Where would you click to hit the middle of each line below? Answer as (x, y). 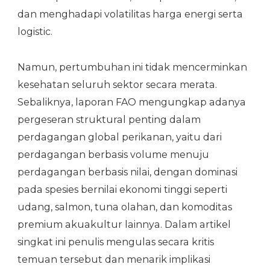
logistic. (35, 31)
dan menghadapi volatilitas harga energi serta (130, 14)
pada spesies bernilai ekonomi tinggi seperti (122, 189)
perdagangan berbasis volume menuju (113, 154)
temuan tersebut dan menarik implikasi (114, 259)
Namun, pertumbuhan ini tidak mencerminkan (132, 67)
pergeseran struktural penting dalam (109, 119)
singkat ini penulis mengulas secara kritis (116, 242)
